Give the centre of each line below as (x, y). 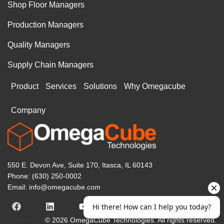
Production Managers (45, 24)
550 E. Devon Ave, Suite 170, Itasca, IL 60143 (80, 165)
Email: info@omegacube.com (54, 187)
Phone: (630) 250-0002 (44, 176)
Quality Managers (39, 44)
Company (28, 110)
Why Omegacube (155, 86)
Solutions (100, 86)
